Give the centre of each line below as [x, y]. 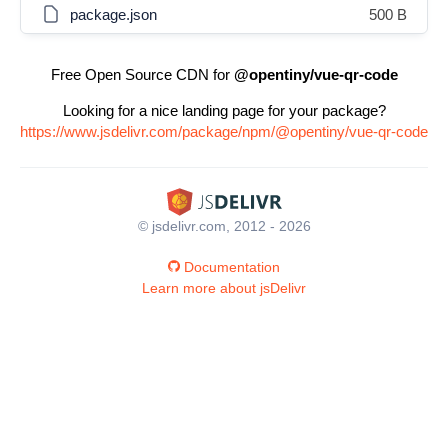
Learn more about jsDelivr [224, 287]
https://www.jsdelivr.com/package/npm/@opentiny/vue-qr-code [224, 131]
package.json [113, 14]
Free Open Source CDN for [142, 74]
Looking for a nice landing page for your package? [224, 110]
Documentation [232, 266]
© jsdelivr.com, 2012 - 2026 [224, 225]
